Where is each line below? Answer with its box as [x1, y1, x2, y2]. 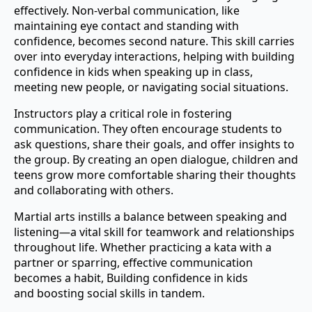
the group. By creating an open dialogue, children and [14, 152, 298, 168]
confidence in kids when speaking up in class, [14, 64, 253, 80]
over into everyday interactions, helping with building [14, 49, 295, 65]
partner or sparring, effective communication [14, 255, 253, 271]
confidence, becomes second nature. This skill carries [14, 33, 295, 49]
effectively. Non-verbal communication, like [14, 3, 240, 19]
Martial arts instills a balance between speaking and [14, 209, 287, 225]
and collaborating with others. [14, 182, 173, 198]
